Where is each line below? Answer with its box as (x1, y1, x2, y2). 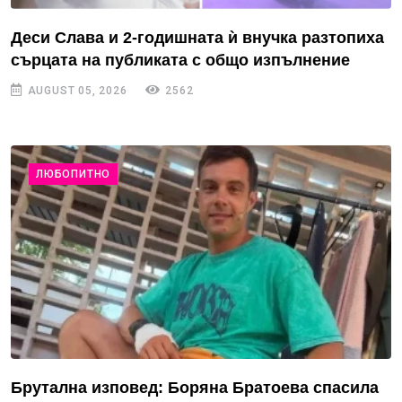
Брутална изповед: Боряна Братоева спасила (11, 379, 379, 398)
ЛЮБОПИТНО (36, 167, 111, 180)
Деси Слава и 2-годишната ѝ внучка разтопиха (11, 28, 384, 47)
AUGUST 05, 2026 (23, 83, 127, 97)
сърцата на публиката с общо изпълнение (11, 50, 350, 69)
